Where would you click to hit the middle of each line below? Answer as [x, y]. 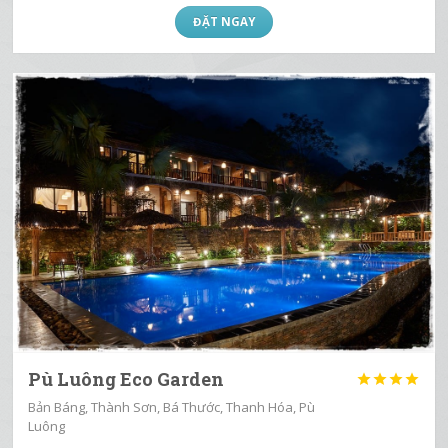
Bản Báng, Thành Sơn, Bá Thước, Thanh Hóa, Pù [172, 406]
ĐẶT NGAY [223, 21]
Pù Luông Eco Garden [126, 378]
